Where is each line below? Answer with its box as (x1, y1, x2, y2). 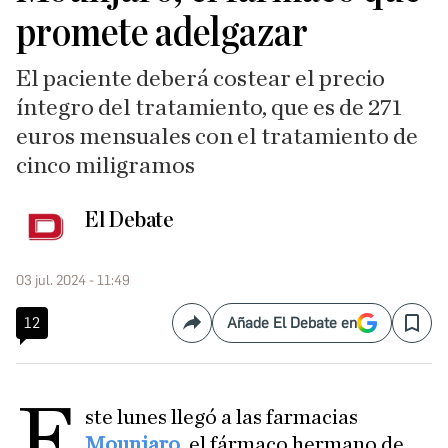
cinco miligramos (16, 154, 195, 178)
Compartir (190, 321, 262, 341)
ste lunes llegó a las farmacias (85, 406, 359, 428)
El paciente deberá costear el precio (16, 67, 385, 91)
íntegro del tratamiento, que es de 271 (16, 96, 402, 120)
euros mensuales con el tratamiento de (16, 125, 418, 149)
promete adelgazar (16, 12, 308, 54)
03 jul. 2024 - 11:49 (16, 272, 130, 289)
